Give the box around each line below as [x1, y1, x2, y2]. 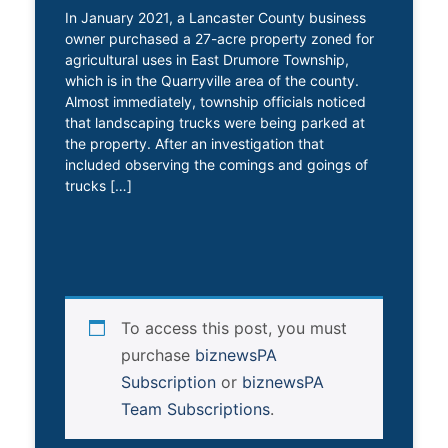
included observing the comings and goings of [65, 155, 368, 173]
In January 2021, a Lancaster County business [65, 8, 366, 26]
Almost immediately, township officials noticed [65, 92, 366, 110]
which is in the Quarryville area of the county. [65, 71, 359, 89]
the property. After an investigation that [65, 134, 324, 152]
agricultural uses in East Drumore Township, [65, 50, 349, 68]
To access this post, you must [121, 317, 347, 338]
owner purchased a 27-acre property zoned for [65, 29, 374, 47]
